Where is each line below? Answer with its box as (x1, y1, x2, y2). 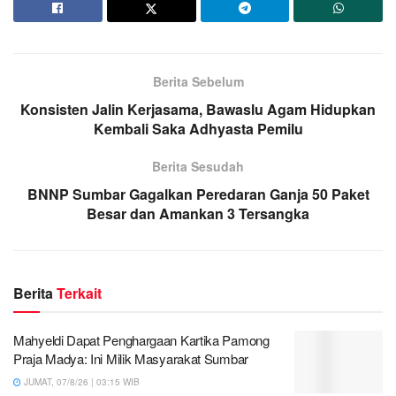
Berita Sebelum (152, 72, 244, 90)
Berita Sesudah (152, 156, 244, 175)
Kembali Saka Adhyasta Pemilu (93, 118, 303, 139)
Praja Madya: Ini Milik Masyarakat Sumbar (13, 348, 248, 368)
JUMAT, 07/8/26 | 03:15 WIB (21, 375, 140, 388)
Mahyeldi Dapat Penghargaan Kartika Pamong (13, 330, 270, 349)
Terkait (57, 282, 102, 303)
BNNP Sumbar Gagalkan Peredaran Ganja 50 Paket (27, 183, 369, 204)
